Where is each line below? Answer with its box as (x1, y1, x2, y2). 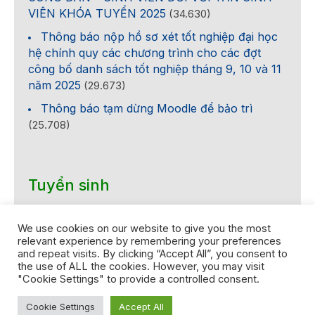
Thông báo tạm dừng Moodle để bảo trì (41, 101, 252, 116)
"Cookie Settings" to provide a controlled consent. (18, 273, 259, 285)
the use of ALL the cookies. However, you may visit (18, 260, 264, 273)
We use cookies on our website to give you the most (18, 222, 271, 235)
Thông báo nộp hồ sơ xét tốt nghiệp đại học (41, 30, 278, 44)
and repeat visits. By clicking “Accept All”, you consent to (18, 247, 288, 260)
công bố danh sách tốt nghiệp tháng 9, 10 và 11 (28, 62, 281, 77)
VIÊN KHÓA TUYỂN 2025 (28, 6, 166, 21)
